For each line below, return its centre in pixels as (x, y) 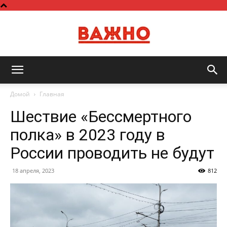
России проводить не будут (112, 153)
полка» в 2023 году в (88, 135)
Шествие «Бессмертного (101, 117)
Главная (52, 94)
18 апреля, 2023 (33, 171)
